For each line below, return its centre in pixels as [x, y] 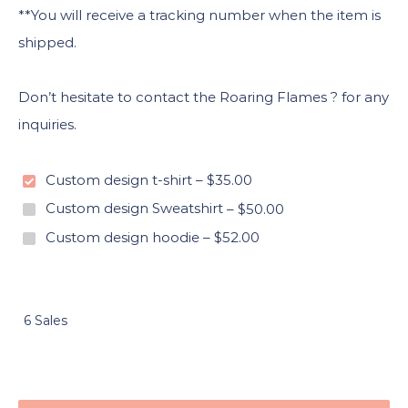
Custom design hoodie [122, 237]
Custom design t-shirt [119, 179]
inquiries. [47, 124]
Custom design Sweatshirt [134, 209]
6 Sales [46, 320]
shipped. [47, 42]
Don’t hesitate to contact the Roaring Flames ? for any [204, 97]
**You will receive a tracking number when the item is [199, 15]
